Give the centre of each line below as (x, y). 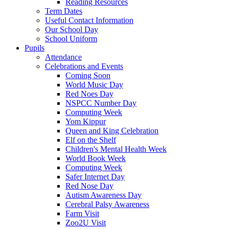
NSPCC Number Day (101, 103)
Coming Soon (88, 75)
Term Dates (64, 11)
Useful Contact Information (89, 20)
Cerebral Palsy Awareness (107, 204)
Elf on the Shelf (91, 140)
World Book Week (96, 158)
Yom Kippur (86, 121)
